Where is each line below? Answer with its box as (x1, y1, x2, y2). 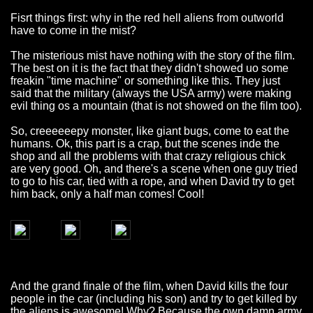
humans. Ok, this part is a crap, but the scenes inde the (10, 138, 279, 150)
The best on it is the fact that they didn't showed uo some (10, 62, 289, 75)
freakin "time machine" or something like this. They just (10, 75, 280, 87)
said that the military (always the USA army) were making (10, 87, 291, 100)
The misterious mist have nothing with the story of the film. (10, 50, 295, 62)
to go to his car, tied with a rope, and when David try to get (10, 175, 294, 188)
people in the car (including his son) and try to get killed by (10, 293, 297, 305)
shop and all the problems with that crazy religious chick (10, 150, 286, 163)
